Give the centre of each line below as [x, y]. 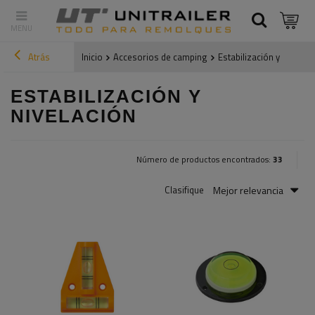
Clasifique [184, 190]
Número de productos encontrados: [205, 160]
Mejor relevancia [248, 190]
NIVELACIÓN [74, 116]
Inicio [92, 57]
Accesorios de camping [160, 57]
